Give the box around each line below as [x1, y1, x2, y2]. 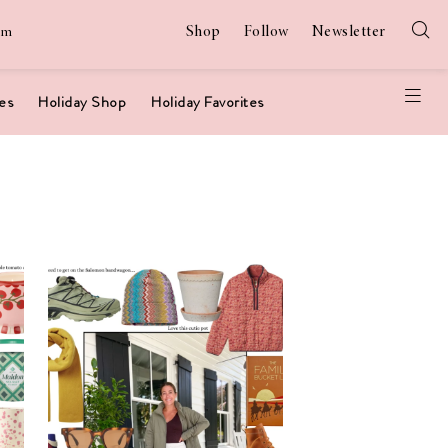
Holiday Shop [38, 91, 126, 113]
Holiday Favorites [151, 91, 264, 113]
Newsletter [311, 24, 386, 40]
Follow [243, 24, 289, 40]
